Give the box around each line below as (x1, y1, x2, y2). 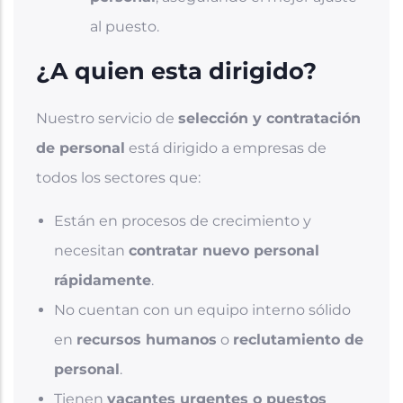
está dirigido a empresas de (125, 139, 327, 157)
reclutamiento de (233, 330, 363, 348)
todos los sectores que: (36, 168, 201, 186)
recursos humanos (76, 330, 217, 348)
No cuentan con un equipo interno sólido (54, 300, 351, 318)
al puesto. (90, 17, 159, 35)
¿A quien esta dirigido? (36, 56, 323, 85)
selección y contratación (178, 109, 361, 127)
